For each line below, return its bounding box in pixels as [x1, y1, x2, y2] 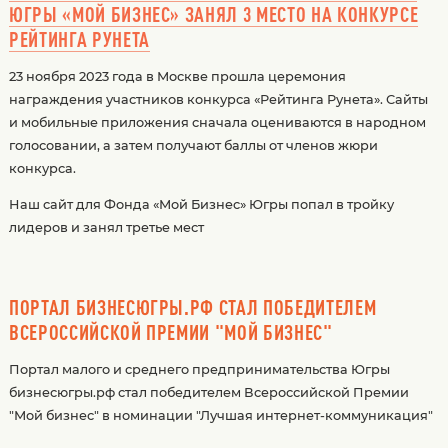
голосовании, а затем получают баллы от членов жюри [8, 138, 378, 154]
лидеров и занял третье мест [8, 219, 204, 235]
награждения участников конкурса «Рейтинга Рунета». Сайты [8, 92, 428, 108]
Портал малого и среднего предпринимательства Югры [8, 361, 390, 377]
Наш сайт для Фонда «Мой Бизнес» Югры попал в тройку [8, 196, 394, 212]
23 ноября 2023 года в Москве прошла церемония [8, 69, 346, 85]
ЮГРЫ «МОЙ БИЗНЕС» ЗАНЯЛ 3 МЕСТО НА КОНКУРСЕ [8, 2, 419, 27]
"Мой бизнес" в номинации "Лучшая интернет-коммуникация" [8, 407, 433, 423]
